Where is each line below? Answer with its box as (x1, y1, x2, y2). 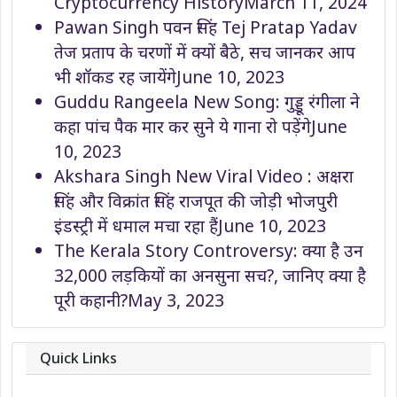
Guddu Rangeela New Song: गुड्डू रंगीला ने (54, 90, 360, 114)
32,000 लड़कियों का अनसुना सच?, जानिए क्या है (54, 263, 366, 288)
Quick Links (40, 348, 117, 369)
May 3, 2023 (128, 288, 224, 313)
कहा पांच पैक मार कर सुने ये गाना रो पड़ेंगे (54, 114, 311, 139)
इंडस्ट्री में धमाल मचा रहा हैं (54, 214, 218, 238)
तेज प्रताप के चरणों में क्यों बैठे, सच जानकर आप (54, 40, 355, 65)
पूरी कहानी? (54, 288, 128, 313)
